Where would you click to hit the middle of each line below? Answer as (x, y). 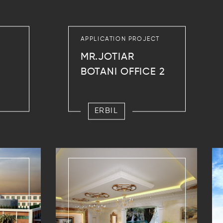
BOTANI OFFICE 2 (123, 72)
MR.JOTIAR (107, 57)
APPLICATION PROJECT (120, 40)
